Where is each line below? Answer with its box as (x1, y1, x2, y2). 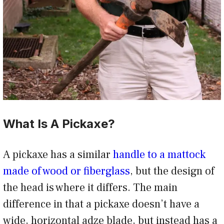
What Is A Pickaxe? (3, 116, 115, 131)
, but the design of (130, 164, 214, 178)
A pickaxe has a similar (3, 147, 113, 162)
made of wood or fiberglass (3, 164, 130, 178)
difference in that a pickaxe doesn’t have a (3, 197, 199, 211)
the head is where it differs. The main (3, 180, 177, 195)
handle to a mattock (113, 147, 205, 162)
